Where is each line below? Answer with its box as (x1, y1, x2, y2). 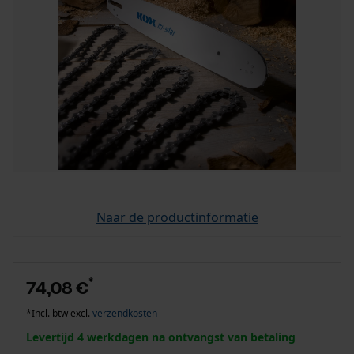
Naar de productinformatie (96, 209, 258, 226)
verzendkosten (92, 307, 157, 320)
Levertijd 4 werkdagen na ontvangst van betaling (26, 330, 296, 345)
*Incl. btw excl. (26, 307, 92, 320)
